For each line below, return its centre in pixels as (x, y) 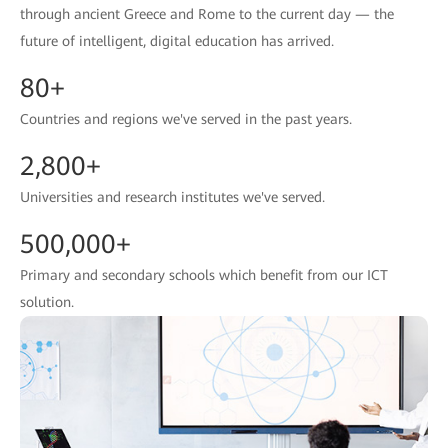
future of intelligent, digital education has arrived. (177, 40)
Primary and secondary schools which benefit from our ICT (204, 274)
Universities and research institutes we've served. (172, 196)
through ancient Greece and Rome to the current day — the (207, 13)
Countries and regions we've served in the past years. (186, 118)
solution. (47, 301)
